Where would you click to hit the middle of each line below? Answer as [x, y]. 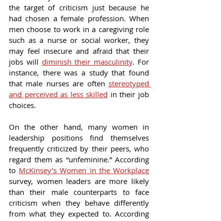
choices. [22, 105]
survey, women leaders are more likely [79, 181]
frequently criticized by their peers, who [79, 149]
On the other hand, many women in [79, 127]
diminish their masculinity [87, 62]
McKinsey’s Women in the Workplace [84, 170]
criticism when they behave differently [79, 203]
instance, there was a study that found [79, 73]
